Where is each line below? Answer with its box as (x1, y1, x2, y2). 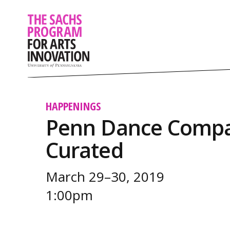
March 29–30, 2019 (45, 167, 164, 186)
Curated (45, 135, 123, 164)
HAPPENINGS (45, 99, 101, 114)
